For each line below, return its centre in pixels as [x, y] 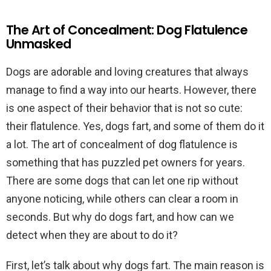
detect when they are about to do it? [92, 235]
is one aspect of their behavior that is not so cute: [124, 108]
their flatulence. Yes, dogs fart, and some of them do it [135, 126]
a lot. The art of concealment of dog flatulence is [122, 144]
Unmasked [39, 44]
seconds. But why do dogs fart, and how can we [120, 217]
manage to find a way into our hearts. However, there [131, 90]
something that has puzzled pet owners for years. [126, 162]
